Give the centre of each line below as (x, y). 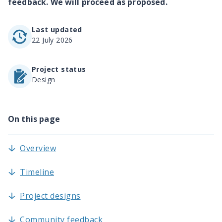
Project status (59, 69)
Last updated (57, 30)
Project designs (50, 196)
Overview (38, 148)
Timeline (37, 172)
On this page (34, 119)
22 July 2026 (52, 40)
